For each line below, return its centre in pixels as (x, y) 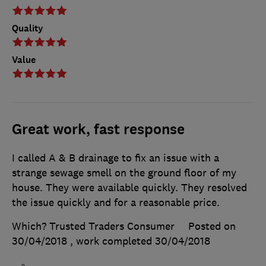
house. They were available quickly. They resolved (129, 188)
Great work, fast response (98, 130)
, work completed (113, 241)
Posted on (212, 227)
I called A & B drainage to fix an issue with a (115, 158)
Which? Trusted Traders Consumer (93, 227)
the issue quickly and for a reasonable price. (116, 203)
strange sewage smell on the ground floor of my (124, 173)
